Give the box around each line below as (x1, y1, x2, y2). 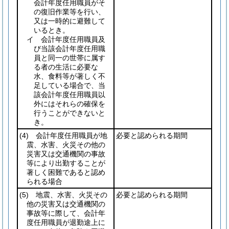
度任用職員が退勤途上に (27, 218, 105, 226)
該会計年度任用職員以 (34, 90, 105, 99)
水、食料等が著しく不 (34, 72, 105, 80)
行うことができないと (34, 109, 105, 117)
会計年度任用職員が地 (29, 131, 107, 140)
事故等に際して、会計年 (27, 209, 105, 217)
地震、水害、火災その (29, 191, 107, 199)
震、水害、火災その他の (27, 141, 105, 149)
